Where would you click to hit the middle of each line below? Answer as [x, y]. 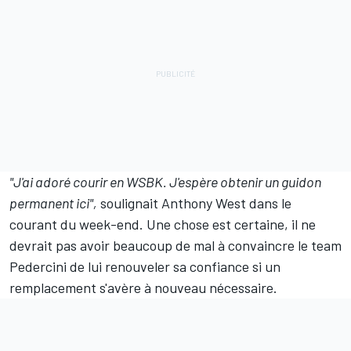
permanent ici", [53, 203]
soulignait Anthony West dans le [194, 203]
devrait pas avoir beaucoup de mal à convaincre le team [175, 246]
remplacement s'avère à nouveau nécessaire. [143, 288]
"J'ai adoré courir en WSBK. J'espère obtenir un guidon [165, 182]
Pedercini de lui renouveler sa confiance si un [145, 267]
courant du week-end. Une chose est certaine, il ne [163, 224]
